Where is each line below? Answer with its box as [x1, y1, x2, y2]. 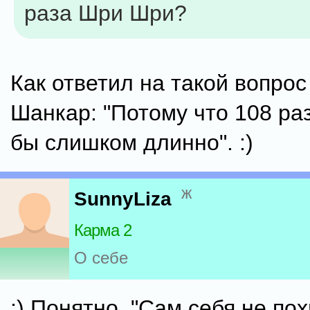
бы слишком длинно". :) [10, 130, 253, 155]
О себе [74, 248, 128, 268]
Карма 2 [74, 221, 131, 240]
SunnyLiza [74, 188, 172, 210]
